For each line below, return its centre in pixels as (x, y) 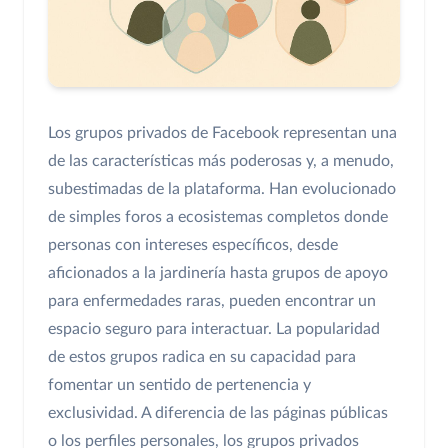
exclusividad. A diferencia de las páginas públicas (218, 412)
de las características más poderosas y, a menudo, (221, 160)
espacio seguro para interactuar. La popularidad (214, 328)
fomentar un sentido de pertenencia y (179, 384)
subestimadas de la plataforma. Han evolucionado (222, 188)
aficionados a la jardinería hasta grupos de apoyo (218, 272)
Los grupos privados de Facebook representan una (222, 132)
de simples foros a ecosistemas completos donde (218, 216)
